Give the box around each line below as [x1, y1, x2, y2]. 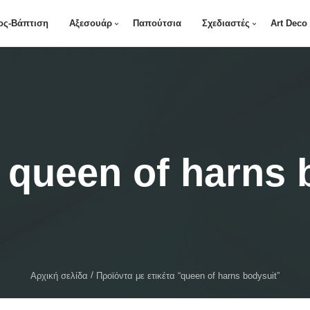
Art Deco [270, 18, 307, 28]
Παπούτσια [132, 18, 181, 28]
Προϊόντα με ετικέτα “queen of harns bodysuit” [96, 271, 280, 281]
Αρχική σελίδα [30, 271, 88, 281]
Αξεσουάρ [69, 18, 112, 28]
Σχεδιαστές [201, 18, 250, 28]
